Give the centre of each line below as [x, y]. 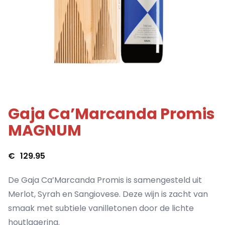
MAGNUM [45, 131]
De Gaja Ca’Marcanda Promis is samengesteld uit [105, 180]
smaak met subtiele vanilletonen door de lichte [101, 208]
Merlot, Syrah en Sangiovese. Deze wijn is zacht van [108, 194]
